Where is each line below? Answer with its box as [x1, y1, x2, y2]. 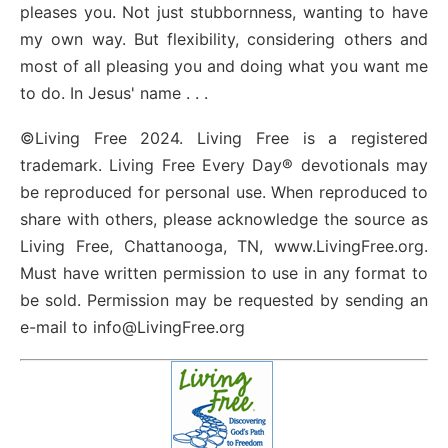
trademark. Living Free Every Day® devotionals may [20, 154, 428, 175]
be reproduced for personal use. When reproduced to [20, 181, 428, 202]
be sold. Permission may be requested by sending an [20, 289, 428, 310]
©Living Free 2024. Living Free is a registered [20, 127, 428, 148]
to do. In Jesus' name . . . [20, 83, 208, 104]
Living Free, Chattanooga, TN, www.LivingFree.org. [20, 235, 428, 256]
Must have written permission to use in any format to [20, 262, 428, 283]
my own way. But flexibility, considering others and [20, 29, 428, 50]
